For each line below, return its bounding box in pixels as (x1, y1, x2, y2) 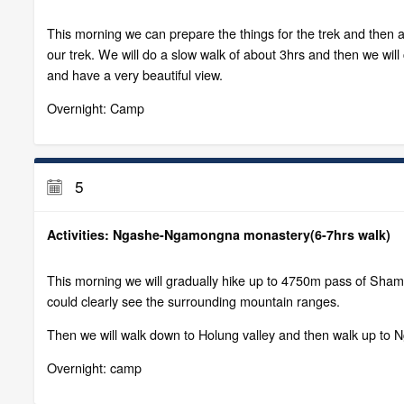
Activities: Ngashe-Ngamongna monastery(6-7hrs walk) (46, 225, 390, 243)
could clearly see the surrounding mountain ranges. (46, 290, 340, 310)
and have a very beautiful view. (46, 65, 223, 85)
